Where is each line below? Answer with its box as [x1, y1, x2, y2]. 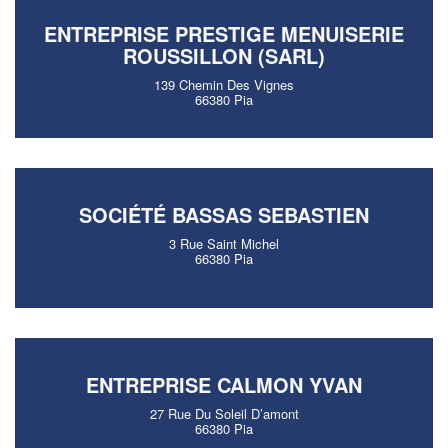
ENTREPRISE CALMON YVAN [86, 370, 362, 399]
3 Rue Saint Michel [169, 234, 279, 253]
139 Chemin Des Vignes [154, 75, 294, 94]
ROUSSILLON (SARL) [123, 41, 325, 70]
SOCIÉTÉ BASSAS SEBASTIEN [79, 200, 369, 229]
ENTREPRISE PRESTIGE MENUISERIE [44, 19, 404, 48]
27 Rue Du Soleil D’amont [149, 404, 299, 423]
